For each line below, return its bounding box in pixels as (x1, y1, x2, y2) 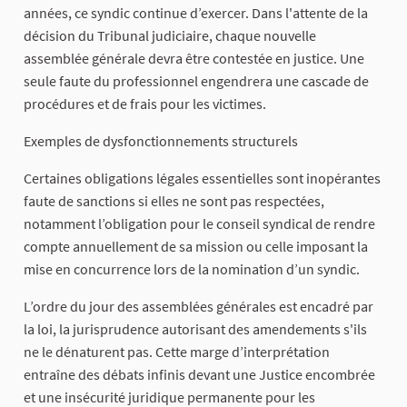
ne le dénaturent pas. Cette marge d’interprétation (24, 342, 330, 362)
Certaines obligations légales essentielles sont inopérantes (24, 169, 381, 188)
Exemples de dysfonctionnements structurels (24, 132, 298, 151)
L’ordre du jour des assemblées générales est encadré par (24, 297, 373, 316)
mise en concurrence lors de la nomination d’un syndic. (24, 260, 360, 279)
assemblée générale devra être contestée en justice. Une (24, 49, 364, 68)
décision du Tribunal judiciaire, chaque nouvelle (24, 26, 316, 45)
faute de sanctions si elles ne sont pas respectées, (24, 192, 324, 211)
